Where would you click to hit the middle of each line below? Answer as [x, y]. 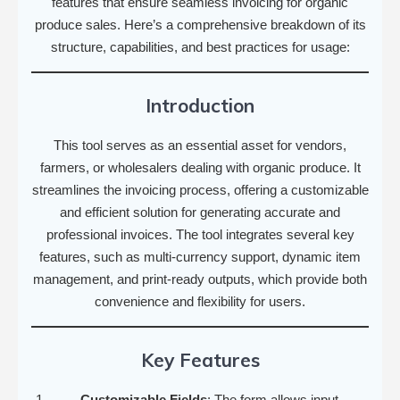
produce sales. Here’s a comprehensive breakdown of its [200, 24]
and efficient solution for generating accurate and [200, 212]
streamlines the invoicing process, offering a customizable [200, 189]
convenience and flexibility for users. [200, 301]
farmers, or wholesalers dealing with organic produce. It [200, 167]
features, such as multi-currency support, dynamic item [200, 256]
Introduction [200, 105]
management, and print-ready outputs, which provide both [200, 279]
